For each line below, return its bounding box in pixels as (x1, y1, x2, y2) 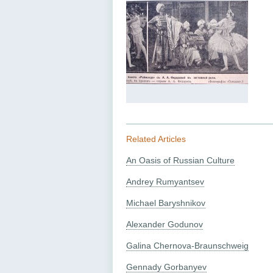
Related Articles (126, 133, 186, 144)
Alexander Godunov (126, 219, 203, 229)
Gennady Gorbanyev (126, 261, 207, 272)
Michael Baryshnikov (126, 197, 205, 208)
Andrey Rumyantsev (126, 176, 204, 186)
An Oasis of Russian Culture (126, 155, 235, 165)
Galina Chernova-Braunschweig (126, 240, 249, 250)
